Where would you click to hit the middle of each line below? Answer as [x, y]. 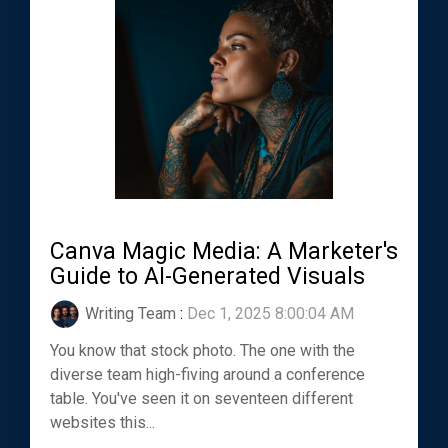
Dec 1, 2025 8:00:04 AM [270, 314]
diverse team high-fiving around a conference [207, 375]
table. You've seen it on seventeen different [201, 399]
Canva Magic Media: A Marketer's [224, 252]
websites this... [102, 423]
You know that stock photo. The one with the [202, 351]
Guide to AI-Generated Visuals [207, 277]
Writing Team [130, 314]
